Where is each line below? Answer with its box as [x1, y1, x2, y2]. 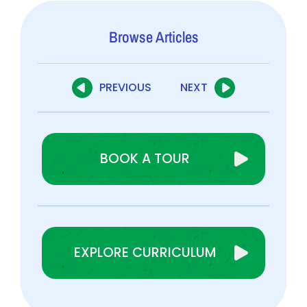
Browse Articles [108, 26, 199, 47]
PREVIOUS [99, 79, 151, 95]
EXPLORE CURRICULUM [74, 243, 216, 262]
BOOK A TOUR [100, 149, 190, 168]
